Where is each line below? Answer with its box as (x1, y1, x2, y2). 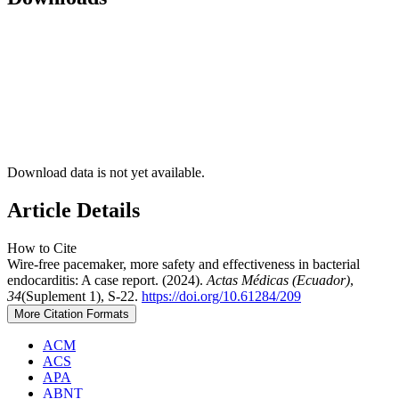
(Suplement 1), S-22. (21, 288, 142, 304)
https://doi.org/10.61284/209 (142, 288, 301, 304)
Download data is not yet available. (7, 165, 205, 181)
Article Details (7, 199, 140, 223)
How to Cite (7, 240, 77, 256)
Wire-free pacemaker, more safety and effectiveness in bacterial (7, 256, 360, 272)
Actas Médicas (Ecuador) (207, 272, 350, 288)
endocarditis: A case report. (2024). (7, 272, 207, 288)
